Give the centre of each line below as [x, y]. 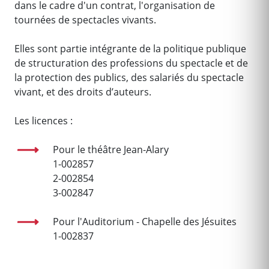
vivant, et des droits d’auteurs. [83, 92]
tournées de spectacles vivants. [85, 20]
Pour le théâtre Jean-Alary [112, 150]
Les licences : [44, 121]
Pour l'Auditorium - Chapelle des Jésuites [146, 222]
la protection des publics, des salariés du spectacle [129, 77]
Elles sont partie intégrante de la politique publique [130, 49]
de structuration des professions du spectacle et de [131, 63]
